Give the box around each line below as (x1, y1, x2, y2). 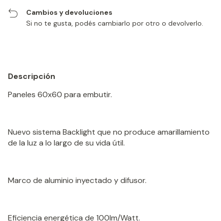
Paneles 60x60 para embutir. (8, 89, 112, 100)
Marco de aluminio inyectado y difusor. (8, 175, 147, 186)
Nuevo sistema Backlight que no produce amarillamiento (8, 127, 210, 138)
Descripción (8, 71, 55, 82)
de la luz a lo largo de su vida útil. (8, 138, 125, 148)
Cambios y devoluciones (26, 8, 113, 17)
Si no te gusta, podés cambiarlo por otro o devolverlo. (26, 19, 204, 28)
